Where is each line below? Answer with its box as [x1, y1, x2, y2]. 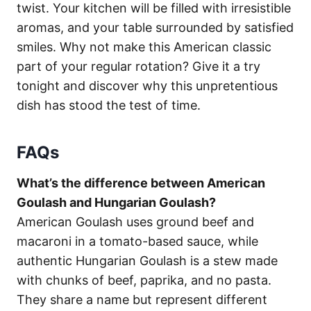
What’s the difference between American [17, 175, 265, 190]
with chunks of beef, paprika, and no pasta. [17, 272, 271, 287]
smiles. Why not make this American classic [17, 39, 271, 54]
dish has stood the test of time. [17, 97, 201, 112]
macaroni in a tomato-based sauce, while [17, 233, 258, 249]
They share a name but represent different [17, 292, 267, 307]
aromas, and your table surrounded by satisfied [17, 19, 294, 35]
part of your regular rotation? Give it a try [17, 58, 260, 74]
